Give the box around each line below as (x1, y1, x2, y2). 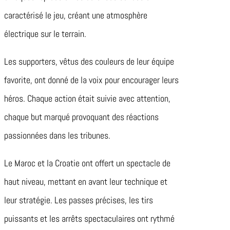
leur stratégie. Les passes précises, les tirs (4, 194, 153, 206)
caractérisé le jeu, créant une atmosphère (4, 9, 147, 22)
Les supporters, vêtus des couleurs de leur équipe (4, 55, 174, 68)
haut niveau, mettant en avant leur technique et (4, 176, 167, 188)
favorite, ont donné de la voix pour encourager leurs (4, 74, 179, 86)
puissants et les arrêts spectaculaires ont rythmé (4, 213, 175, 225)
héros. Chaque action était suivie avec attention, (4, 92, 170, 105)
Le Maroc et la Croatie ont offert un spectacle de (4, 157, 170, 169)
